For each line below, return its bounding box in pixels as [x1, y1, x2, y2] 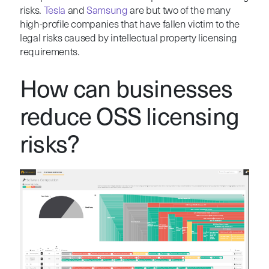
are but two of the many [127, 5, 231, 16]
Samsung [86, 5, 128, 16]
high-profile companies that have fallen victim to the [19, 19, 240, 30]
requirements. [19, 47, 80, 58]
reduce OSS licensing [19, 106, 239, 131]
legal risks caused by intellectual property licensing [19, 33, 237, 44]
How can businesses [19, 79, 233, 103]
